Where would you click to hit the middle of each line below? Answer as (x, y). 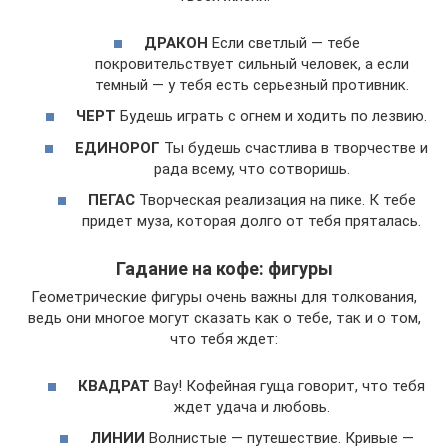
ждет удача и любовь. (251, 406)
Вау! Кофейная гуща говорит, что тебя (287, 385)
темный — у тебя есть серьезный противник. (251, 84)
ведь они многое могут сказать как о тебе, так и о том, (224, 318)
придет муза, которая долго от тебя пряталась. (251, 221)
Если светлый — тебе (283, 42)
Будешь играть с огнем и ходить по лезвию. (271, 116)
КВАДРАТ (114, 385)
